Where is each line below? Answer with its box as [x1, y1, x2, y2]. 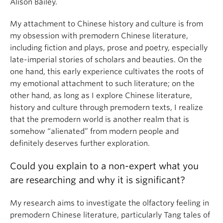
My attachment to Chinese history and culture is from [10, 19, 203, 28]
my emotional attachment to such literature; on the [10, 79, 195, 88]
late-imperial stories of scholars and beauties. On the [10, 55, 202, 64]
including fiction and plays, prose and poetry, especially [10, 43, 208, 52]
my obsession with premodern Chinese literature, [10, 31, 188, 40]
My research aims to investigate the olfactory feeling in [10, 198, 209, 208]
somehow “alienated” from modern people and [10, 126, 179, 136]
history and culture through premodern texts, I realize [10, 103, 203, 112]
